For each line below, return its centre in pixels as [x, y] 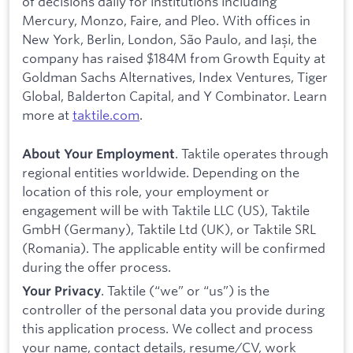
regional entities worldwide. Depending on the [161, 173]
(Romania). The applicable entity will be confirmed [174, 248]
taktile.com [106, 115]
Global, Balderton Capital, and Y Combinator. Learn [175, 96]
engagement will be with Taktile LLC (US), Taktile [166, 210]
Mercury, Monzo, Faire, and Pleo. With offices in [166, 20]
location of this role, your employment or [146, 191]
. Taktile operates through [252, 154]
